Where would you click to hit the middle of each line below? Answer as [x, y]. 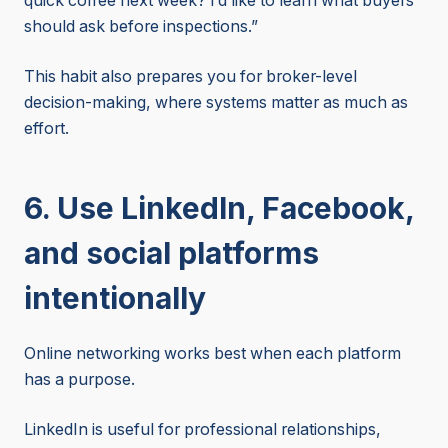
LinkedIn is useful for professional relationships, [202, 430]
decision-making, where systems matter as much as [216, 103]
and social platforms [171, 253]
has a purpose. [79, 380]
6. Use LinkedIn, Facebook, [219, 208]
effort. [46, 129]
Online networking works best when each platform [212, 354]
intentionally [115, 298]
